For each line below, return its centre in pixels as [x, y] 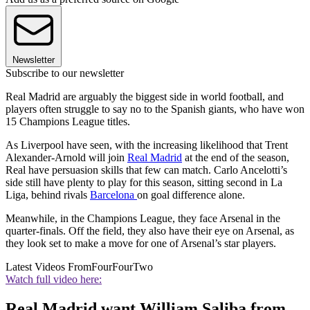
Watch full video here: [54, 280]
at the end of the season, [236, 158]
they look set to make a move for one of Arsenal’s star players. [141, 244]
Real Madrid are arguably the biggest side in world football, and [145, 97]
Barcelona [113, 195]
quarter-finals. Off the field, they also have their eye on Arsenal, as [150, 231]
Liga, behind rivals [48, 195]
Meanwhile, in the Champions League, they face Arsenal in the [143, 219]
